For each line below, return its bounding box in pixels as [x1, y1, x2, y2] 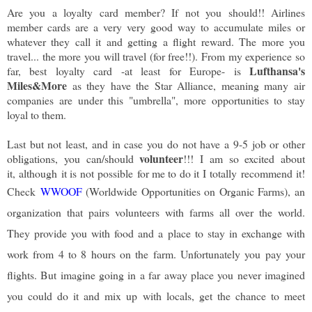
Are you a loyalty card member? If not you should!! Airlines [7, 5, 305, 20]
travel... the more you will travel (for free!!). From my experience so [7, 49, 305, 64]
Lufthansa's [249, 63, 305, 79]
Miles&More [7, 77, 67, 94]
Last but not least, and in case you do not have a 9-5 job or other [7, 136, 305, 152]
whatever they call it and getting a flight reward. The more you [7, 34, 305, 49]
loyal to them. [7, 107, 66, 123]
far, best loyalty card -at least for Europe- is [7, 63, 249, 79]
